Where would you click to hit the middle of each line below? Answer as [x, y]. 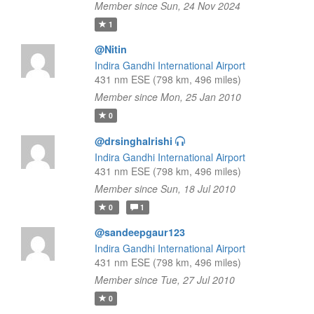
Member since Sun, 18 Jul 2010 [165, 189]
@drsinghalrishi [133, 141]
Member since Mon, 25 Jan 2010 [168, 97]
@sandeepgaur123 [139, 232]
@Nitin [110, 49]
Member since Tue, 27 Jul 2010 [164, 280]
